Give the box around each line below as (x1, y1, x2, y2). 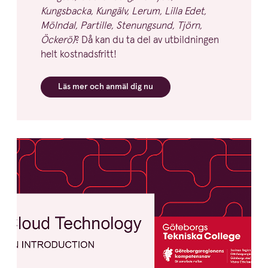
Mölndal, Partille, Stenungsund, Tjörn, (41, 20, 202, 31)
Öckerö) (41, 35, 75, 45)
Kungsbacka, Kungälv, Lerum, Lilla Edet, (41, 6, 206, 17)
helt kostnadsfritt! (41, 49, 117, 60)
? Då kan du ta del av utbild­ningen (75, 35, 219, 45)
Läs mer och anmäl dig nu (58, 83, 153, 92)
